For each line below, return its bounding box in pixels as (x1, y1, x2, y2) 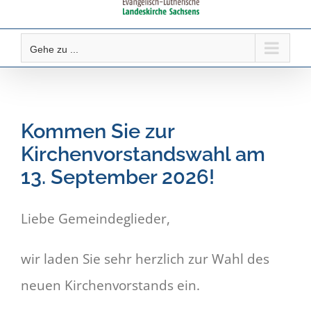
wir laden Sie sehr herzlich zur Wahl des (21, 250, 269, 269)
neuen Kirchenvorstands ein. (21, 276, 200, 295)
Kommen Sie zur (21, 119, 174, 144)
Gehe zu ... (30, 44, 78, 56)
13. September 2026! (21, 165, 215, 190)
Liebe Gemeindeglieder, (21, 210, 170, 228)
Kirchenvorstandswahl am (21, 142, 265, 167)
